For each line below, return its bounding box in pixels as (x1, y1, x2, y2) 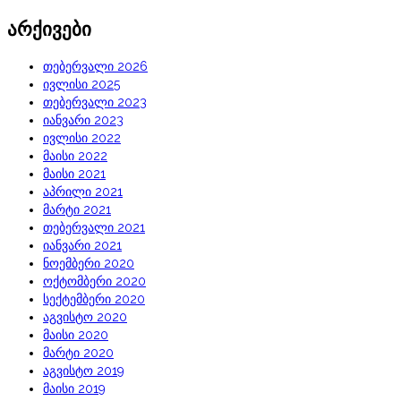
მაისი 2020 (43, 328, 108, 343)
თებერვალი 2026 (43, 59, 148, 74)
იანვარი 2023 (43, 113, 124, 128)
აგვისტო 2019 (43, 363, 124, 379)
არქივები (7, 15, 91, 41)
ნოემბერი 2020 (43, 256, 134, 271)
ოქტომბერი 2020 (43, 274, 146, 289)
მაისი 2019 (43, 381, 106, 397)
